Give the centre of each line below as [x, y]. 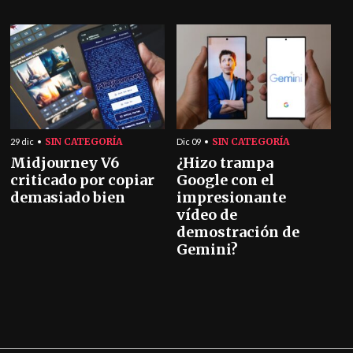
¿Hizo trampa [225, 163]
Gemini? [207, 249]
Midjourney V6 [65, 163]
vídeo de [207, 215]
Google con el [225, 180]
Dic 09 [189, 141]
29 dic [22, 141]
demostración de [238, 232]
